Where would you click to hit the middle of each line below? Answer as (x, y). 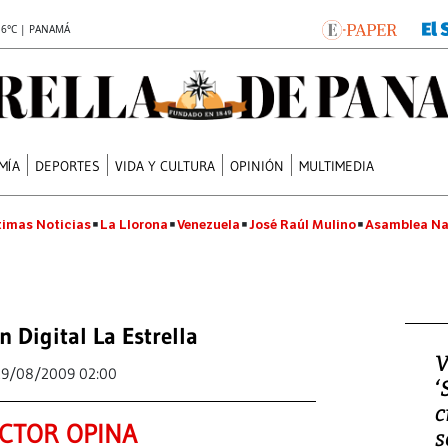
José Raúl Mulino (302, 224)
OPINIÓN (257, 165)
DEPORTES (68, 165)
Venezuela (208, 224)
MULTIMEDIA (337, 165)
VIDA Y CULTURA (165, 165)
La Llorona (134, 224)
